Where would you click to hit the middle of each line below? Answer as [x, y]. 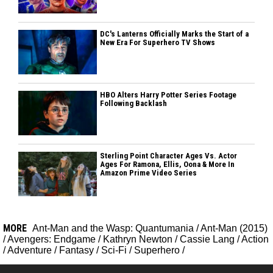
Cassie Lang [207, 239]
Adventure [30, 250]
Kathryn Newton [138, 239]
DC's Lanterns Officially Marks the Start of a [175, 34]
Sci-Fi [114, 250]
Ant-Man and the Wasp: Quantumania [113, 229]
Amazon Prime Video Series [149, 173]
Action [255, 239]
